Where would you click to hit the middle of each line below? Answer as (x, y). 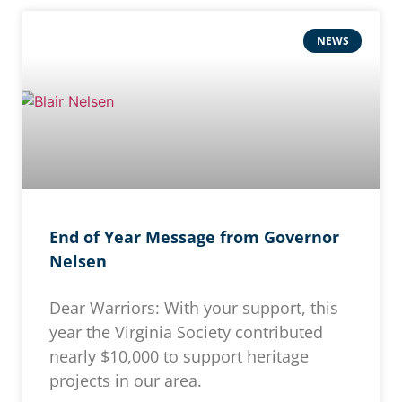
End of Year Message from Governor (194, 237)
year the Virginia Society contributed (186, 332)
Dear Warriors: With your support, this (194, 308)
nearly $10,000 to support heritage (179, 357)
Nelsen (78, 262)
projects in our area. (128, 381)
